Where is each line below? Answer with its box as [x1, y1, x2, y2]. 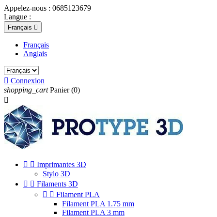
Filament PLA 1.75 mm [62, 200, 134, 208]
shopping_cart [4, 86, 48, 94]
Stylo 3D [43, 170, 70, 178]
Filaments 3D [35, 180, 78, 188]
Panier [50, 86, 69, 94]
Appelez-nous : [4, 4, 52, 12]
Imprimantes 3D [35, 160, 86, 169]
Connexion [11, 77, 45, 85]
